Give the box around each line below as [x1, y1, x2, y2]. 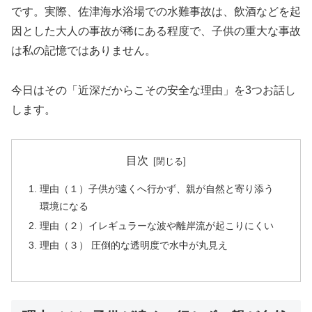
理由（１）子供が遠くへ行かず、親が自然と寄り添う [40, 182, 274, 194]
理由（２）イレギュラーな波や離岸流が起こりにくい [40, 219, 274, 231]
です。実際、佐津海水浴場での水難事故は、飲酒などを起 [11, 5, 301, 17]
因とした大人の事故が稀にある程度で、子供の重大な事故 [11, 24, 301, 37]
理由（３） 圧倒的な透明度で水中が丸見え [40, 239, 228, 251]
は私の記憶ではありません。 [11, 44, 156, 56]
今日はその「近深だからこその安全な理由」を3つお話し [11, 84, 296, 96]
